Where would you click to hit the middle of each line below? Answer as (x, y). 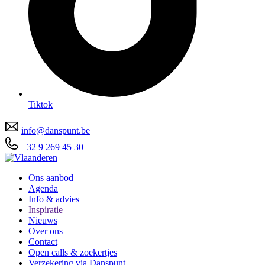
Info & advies (54, 199)
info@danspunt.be (56, 130)
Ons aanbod (51, 177)
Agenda (43, 188)
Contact (43, 241)
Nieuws (43, 220)
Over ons (46, 231)
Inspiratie (46, 209)
